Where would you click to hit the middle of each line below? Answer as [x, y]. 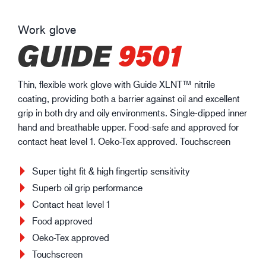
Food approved [62, 220]
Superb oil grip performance [87, 187]
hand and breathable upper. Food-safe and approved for [128, 126]
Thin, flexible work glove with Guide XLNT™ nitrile [116, 84]
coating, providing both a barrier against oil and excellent [129, 98]
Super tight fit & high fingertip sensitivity [111, 170]
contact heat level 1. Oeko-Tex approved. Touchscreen [124, 141]
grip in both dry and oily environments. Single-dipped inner [132, 112]
